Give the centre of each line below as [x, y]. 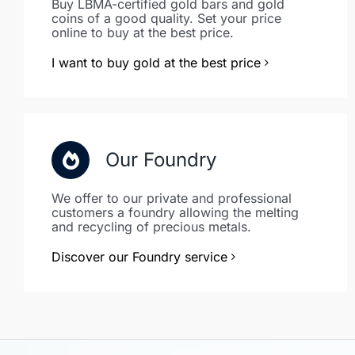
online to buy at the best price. [143, 32]
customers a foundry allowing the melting [175, 212]
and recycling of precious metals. [151, 227]
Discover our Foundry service [139, 257]
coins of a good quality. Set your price [166, 18]
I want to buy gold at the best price [156, 63]
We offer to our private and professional [172, 198]
